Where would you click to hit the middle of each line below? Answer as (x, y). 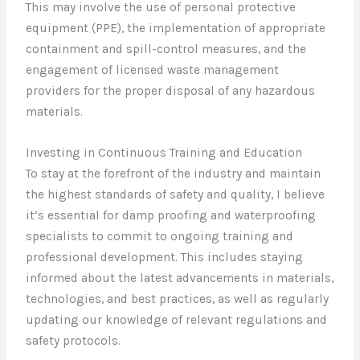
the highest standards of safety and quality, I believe (176, 195)
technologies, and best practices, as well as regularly (178, 299)
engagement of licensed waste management (153, 70)
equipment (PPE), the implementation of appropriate (176, 29)
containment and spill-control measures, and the (166, 49)
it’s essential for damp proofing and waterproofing (171, 216)
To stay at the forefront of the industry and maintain (174, 174)
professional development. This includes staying (165, 258)
